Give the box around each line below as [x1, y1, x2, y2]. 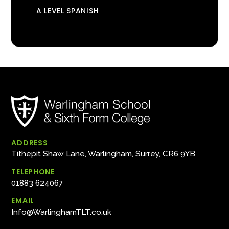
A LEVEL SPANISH [36, 5, 99, 16]
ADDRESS [11, 138, 48, 148]
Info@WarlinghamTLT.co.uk [11, 207, 112, 217]
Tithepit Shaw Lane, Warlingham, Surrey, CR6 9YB [11, 149, 196, 159]
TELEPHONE [11, 166, 55, 177]
